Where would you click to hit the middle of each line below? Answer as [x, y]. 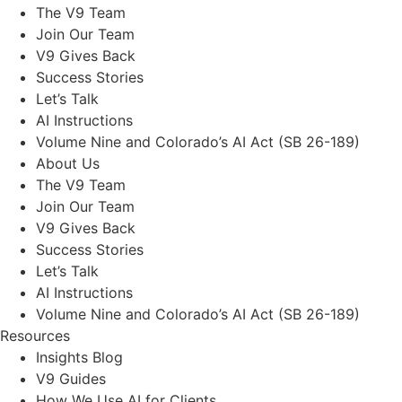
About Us [68, 163]
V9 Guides [71, 378]
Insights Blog [79, 357]
